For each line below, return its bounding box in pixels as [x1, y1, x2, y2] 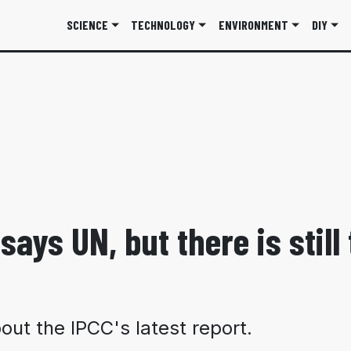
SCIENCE [66, 17, 108, 32]
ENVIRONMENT [218, 17, 288, 32]
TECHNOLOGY [131, 17, 196, 32]
